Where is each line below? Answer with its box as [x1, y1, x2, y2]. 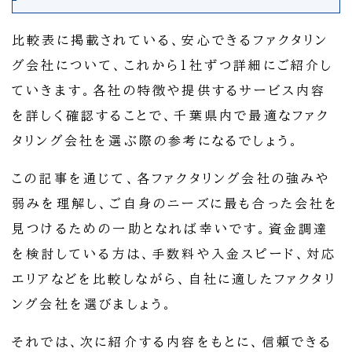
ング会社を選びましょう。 [12, 298, 174, 311]
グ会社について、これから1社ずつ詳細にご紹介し [12, 59, 334, 72]
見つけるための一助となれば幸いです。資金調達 [12, 222, 329, 236]
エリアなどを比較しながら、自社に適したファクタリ [12, 273, 336, 286]
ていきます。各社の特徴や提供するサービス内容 [12, 84, 327, 97]
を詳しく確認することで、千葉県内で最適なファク [12, 109, 330, 123]
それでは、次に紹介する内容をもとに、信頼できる [12, 335, 333, 349]
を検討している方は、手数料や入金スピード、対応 [12, 247, 337, 261]
